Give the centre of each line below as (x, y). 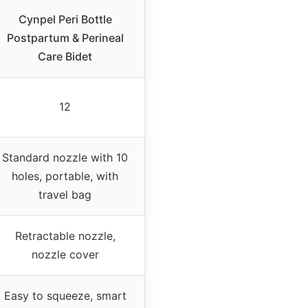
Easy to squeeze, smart (65, 295)
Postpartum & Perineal (65, 37)
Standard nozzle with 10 (65, 157)
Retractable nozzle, (65, 235)
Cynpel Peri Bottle (65, 19)
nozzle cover (65, 254)
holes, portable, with (65, 176)
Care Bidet (65, 56)
